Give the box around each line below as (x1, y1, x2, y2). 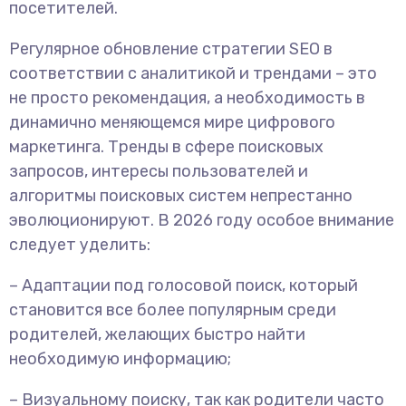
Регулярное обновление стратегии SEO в (9, 39, 333, 59)
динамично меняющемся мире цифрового (9, 112, 335, 132)
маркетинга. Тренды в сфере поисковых (9, 137, 324, 157)
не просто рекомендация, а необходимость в (9, 88, 365, 108)
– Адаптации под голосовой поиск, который (9, 275, 358, 295)
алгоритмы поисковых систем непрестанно (9, 186, 353, 206)
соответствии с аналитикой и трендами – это (9, 63, 377, 83)
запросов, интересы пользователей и (9, 161, 308, 181)
